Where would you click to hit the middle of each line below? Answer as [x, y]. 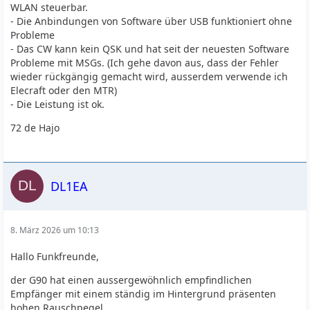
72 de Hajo [35, 128]
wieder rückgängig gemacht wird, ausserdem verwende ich [149, 76]
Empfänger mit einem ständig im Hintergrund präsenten [144, 294]
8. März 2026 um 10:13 [55, 230]
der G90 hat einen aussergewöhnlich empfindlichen [131, 280]
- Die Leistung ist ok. [58, 104]
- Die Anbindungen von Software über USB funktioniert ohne [152, 21]
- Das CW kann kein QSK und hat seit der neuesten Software [150, 49]
